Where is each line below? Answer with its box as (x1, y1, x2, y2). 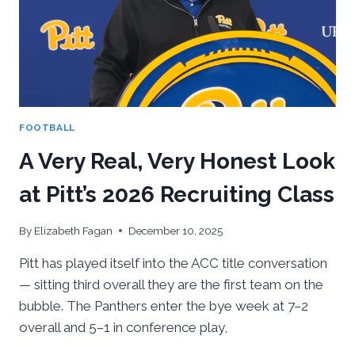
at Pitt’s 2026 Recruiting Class (19, 181, 334, 208)
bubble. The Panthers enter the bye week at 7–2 (19, 297, 308, 314)
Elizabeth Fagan (34, 223, 113, 237)
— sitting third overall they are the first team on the (19, 276, 323, 292)
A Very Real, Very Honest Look (19, 148, 335, 175)
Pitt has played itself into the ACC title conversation (19, 254, 327, 271)
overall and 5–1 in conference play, (19, 319, 227, 335)
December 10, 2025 (128, 223, 223, 237)
